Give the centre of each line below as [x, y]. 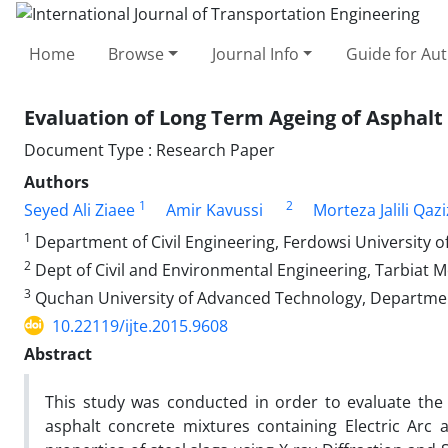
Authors [56, 181]
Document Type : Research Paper [149, 149]
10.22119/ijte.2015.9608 [140, 325]
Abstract [58, 353]
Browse [136, 53]
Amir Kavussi [214, 209]
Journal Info [255, 53]
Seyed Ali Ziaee [79, 209]
